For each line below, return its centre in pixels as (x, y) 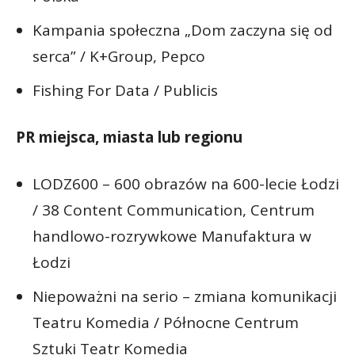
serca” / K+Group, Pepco (119, 56)
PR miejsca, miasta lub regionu (129, 137)
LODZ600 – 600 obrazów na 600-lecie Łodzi (186, 183)
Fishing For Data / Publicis (125, 90)
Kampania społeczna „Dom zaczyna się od (183, 30)
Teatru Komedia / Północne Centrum (166, 322)
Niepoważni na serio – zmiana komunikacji (185, 296)
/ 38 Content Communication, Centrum (174, 210)
